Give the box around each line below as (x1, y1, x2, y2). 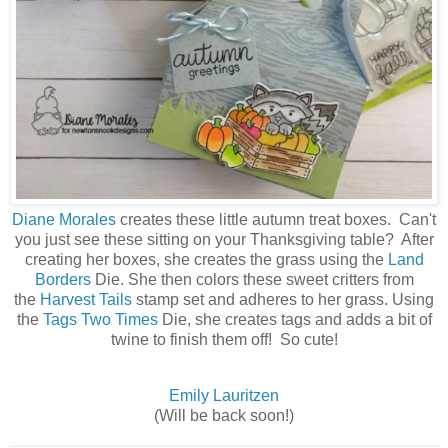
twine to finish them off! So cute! (110, 330, 338, 348)
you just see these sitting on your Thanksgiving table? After (14, 230, 434, 248)
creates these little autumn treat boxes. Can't (116, 210, 436, 228)
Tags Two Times (42, 310, 158, 328)
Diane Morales (12, 210, 116, 228)
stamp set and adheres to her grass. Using (132, 290, 434, 308)
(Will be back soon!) (154, 406, 294, 424)
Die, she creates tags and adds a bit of (157, 310, 432, 328)
